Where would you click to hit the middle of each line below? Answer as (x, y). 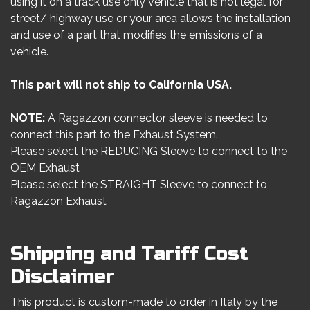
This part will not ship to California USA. (121, 85)
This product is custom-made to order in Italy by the (144, 302)
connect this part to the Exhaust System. (114, 135)
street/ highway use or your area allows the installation (151, 18)
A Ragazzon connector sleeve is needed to (158, 118)
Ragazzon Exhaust (58, 201)
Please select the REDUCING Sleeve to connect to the (149, 151)
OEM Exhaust (45, 168)
